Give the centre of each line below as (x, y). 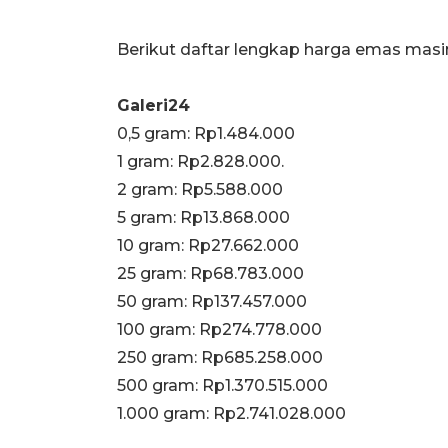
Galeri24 (153, 105)
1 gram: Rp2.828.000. (200, 161)
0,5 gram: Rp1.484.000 (206, 133)
